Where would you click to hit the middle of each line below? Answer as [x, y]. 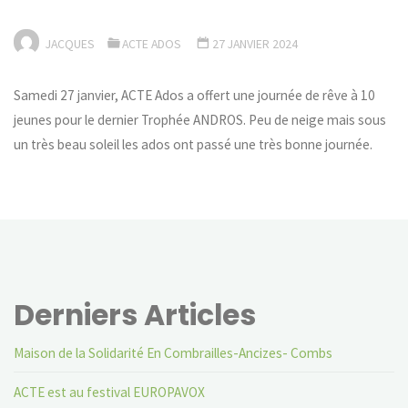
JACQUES [70, 43]
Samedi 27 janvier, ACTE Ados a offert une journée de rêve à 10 [195, 96]
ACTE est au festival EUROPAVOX [110, 392]
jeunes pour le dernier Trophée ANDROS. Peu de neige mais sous [200, 120]
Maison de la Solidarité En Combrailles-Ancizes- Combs [173, 352]
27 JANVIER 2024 [255, 43]
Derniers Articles [135, 315]
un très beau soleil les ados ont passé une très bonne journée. [194, 145]
